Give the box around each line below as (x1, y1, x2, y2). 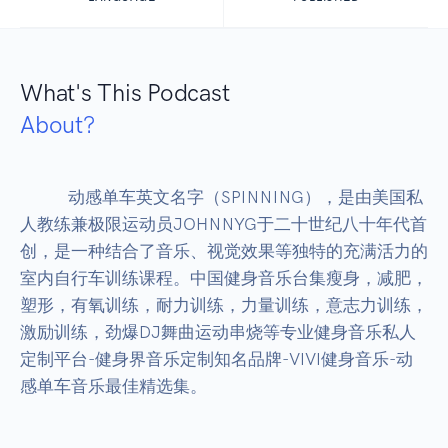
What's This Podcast (20, 78, 230, 108)
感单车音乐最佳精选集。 (20, 376, 207, 397)
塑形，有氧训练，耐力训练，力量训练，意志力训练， (20, 295, 428, 316)
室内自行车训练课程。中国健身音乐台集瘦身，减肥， (20, 268, 428, 289)
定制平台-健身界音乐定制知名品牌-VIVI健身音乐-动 (20, 349, 413, 370)
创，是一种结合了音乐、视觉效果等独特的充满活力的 (20, 241, 428, 262)
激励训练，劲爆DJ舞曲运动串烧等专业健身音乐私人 (20, 322, 416, 343)
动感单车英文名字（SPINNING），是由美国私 (20, 187, 68, 208)
